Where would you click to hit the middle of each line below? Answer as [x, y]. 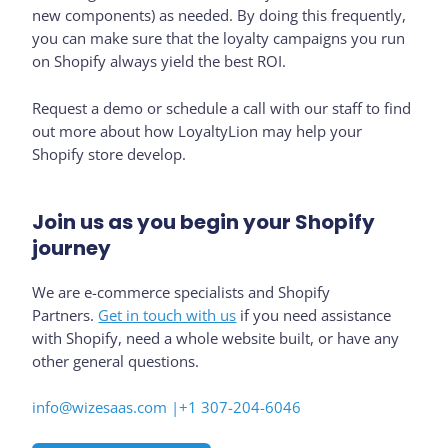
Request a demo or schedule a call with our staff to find [222, 107]
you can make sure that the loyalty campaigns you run [219, 38]
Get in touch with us [167, 314]
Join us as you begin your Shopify [204, 221]
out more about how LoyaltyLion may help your [197, 130]
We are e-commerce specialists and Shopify [181, 291]
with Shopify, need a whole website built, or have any [216, 337]
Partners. [65, 314]
